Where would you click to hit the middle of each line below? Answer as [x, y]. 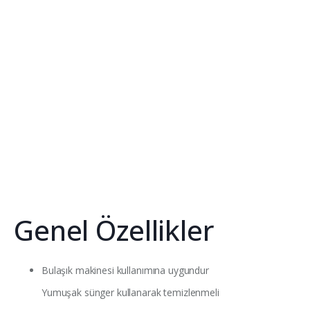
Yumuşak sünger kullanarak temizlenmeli [130, 293]
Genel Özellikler [114, 230]
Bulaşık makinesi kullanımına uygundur [125, 271]
